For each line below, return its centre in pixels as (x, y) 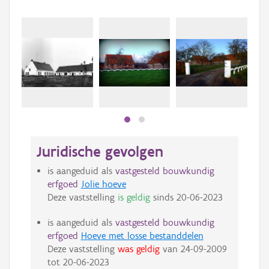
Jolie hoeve (103, 184)
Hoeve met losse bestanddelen (142, 236)
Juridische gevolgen (100, 152)
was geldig (138, 249)
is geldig (134, 198)
